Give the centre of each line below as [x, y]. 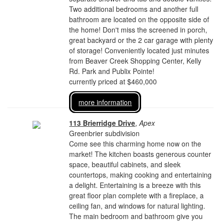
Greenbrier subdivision [105, 133]
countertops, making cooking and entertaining [141, 175]
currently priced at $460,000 [113, 81]
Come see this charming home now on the [135, 144]
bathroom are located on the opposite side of [139, 19]
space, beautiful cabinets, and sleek [125, 164]
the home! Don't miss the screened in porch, [138, 30]
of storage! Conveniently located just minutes [139, 50]
